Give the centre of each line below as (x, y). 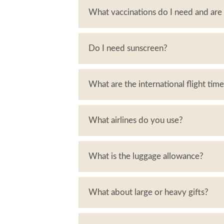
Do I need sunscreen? (128, 48)
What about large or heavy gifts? (148, 192)
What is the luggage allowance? (146, 156)
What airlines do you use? (136, 120)
